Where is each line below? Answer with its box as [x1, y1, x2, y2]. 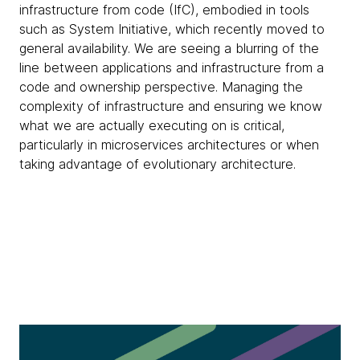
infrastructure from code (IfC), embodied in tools [19, 2, 309, 18]
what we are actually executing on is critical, [19, 117, 284, 133]
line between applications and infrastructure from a [19, 59, 324, 76]
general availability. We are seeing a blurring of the [19, 40, 319, 56]
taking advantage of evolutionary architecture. [19, 156, 300, 172]
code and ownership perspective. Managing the [19, 79, 303, 95]
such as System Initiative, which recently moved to [19, 21, 325, 37]
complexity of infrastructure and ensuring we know [19, 98, 322, 114]
